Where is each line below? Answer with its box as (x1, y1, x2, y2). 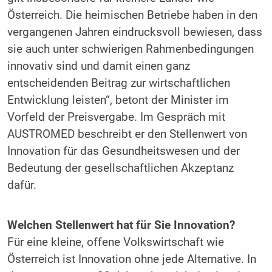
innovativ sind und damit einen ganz (7, 59, 190, 73)
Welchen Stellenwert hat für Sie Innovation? (7, 218, 235, 232)
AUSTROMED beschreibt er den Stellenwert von (7, 127, 247, 141)
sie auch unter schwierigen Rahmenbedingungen (7, 42, 254, 56)
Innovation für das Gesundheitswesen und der (7, 144, 240, 158)
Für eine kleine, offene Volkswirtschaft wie (7, 235, 224, 249)
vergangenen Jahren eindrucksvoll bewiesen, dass (7, 25, 262, 39)
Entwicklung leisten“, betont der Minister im (7, 93, 229, 107)
